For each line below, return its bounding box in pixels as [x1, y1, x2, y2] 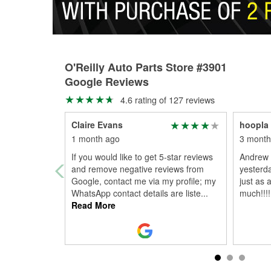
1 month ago [71, 132, 120, 145]
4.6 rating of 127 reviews [117, 93, 215, 106]
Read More [71, 199, 116, 211]
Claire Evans [71, 119, 123, 131]
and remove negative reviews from [71, 163, 204, 175]
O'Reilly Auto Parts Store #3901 [65, 59, 227, 75]
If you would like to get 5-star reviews [71, 151, 213, 163]
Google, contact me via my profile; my [71, 175, 216, 187]
